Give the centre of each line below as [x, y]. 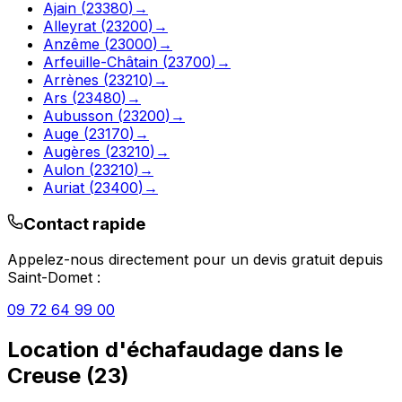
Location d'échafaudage [135, 350]
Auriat [64, 187]
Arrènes [71, 79]
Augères [72, 151]
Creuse [44, 376]
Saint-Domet [50, 278]
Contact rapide [84, 223]
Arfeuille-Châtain [100, 61]
